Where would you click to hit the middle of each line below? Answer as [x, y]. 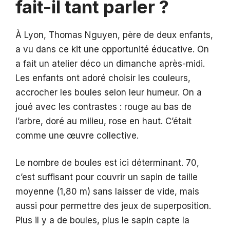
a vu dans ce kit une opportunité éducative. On [112, 49]
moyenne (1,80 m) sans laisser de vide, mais [107, 192]
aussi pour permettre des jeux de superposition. [113, 206]
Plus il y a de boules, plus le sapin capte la [102, 221]
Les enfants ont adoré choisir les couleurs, [103, 78]
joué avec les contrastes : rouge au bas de [103, 107]
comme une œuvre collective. [77, 135]
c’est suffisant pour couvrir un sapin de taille [107, 177]
